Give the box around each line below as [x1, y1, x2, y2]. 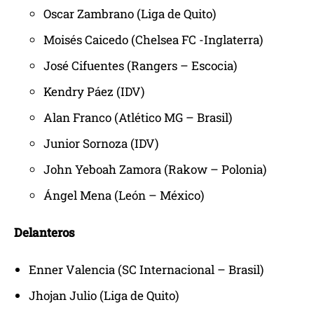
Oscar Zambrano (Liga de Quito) [43, 6, 216, 22]
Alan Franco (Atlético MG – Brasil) [43, 109, 232, 126]
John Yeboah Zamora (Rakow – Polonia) [43, 161, 266, 178]
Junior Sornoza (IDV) [43, 135, 158, 152]
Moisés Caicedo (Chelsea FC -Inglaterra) [43, 32, 263, 48]
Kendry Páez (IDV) [43, 83, 144, 100]
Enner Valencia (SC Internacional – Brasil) [29, 261, 264, 278]
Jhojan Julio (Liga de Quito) [29, 287, 179, 304]
